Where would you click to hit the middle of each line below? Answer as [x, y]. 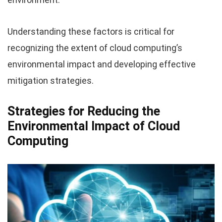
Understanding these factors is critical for [91, 32]
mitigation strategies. [51, 81]
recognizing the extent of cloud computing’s [95, 48]
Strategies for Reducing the [84, 111]
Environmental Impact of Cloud [94, 126]
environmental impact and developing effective [102, 64]
